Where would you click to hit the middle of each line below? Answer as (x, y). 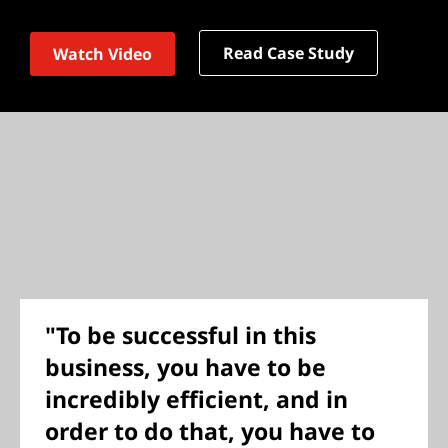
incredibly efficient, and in (196, 399)
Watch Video (102, 54)
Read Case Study (288, 53)
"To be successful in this (180, 335)
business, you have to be (185, 367)
